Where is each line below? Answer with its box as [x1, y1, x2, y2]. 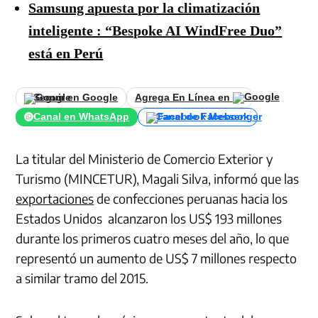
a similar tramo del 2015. [16, 269, 149, 286]
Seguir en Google [33, 92, 119, 103]
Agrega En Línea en [134, 92, 233, 103]
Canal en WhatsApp [33, 111, 130, 123]
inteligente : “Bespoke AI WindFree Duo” [28, 23, 283, 39]
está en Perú [28, 45, 104, 62]
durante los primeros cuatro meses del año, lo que [16, 229, 290, 246]
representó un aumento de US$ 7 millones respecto [16, 249, 297, 266]
